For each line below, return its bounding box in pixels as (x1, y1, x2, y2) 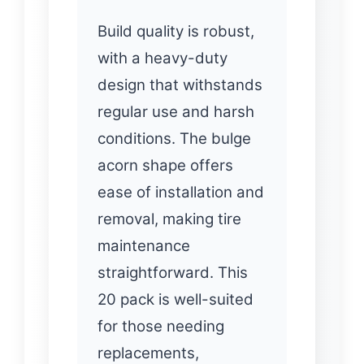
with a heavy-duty (97, 48, 227, 67)
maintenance (97, 236, 190, 255)
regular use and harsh (97, 102, 254, 121)
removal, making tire (97, 209, 241, 228)
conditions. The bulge (97, 128, 251, 148)
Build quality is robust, (97, 21, 254, 41)
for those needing (97, 316, 224, 336)
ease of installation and (97, 182, 264, 201)
